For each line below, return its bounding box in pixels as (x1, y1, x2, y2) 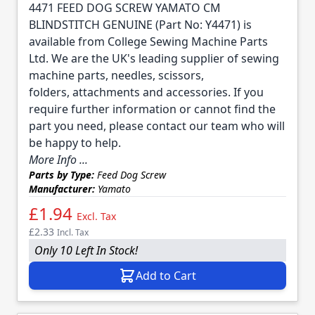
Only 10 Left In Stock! (34, 242, 138, 258)
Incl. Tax (57, 226, 89, 238)
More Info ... (29, 151, 88, 167)
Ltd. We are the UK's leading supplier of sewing (29, 50, 279, 66)
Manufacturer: (29, 181, 95, 195)
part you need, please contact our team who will (29, 117, 285, 134)
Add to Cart (136, 267, 196, 283)
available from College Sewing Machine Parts (29, 33, 268, 49)
